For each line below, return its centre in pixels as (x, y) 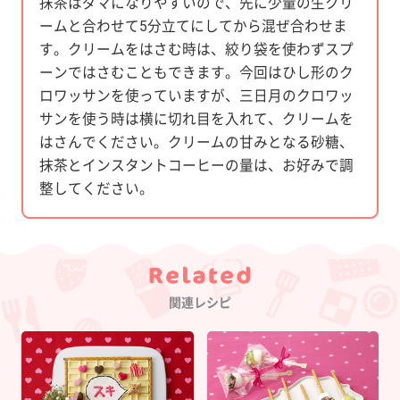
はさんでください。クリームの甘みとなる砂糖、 (196, 142)
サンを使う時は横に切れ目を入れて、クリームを (196, 119)
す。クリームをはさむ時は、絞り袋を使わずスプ (196, 49)
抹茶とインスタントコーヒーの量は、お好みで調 (196, 165)
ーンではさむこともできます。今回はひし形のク (196, 72)
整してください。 (96, 188)
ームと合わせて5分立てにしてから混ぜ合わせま (193, 26)
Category (232, 296)
